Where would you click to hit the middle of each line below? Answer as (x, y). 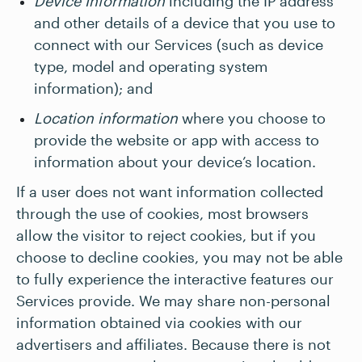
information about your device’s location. (175, 162)
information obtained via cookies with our (159, 322)
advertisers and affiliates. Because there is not (173, 344)
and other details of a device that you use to (185, 23)
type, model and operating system (151, 66)
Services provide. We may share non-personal (173, 301)
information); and (93, 88)
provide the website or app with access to (177, 140)
